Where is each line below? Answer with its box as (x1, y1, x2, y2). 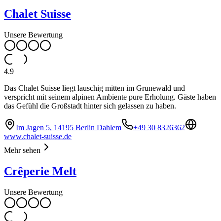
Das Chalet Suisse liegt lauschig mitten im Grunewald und (4, 84, 185, 93)
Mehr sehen (4, 146, 40, 155)
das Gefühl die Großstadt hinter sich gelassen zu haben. (4, 102, 176, 110)
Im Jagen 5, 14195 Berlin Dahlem (16, 123, 121, 132)
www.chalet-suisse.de (4, 132, 72, 141)
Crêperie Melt (4, 164, 76, 178)
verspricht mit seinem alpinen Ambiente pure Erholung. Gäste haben (4, 93, 216, 102)
